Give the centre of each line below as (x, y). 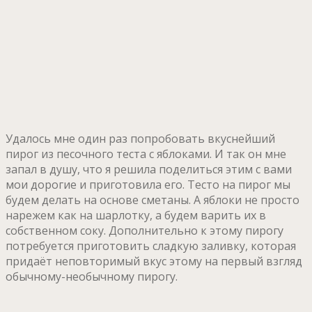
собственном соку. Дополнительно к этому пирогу (145, 230)
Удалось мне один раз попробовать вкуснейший (140, 138)
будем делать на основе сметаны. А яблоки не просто (153, 200)
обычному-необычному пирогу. (92, 276)
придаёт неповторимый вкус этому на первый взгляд (154, 261)
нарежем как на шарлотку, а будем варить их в (136, 215)
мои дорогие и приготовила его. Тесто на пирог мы (148, 184)
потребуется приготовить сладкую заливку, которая (151, 245)
